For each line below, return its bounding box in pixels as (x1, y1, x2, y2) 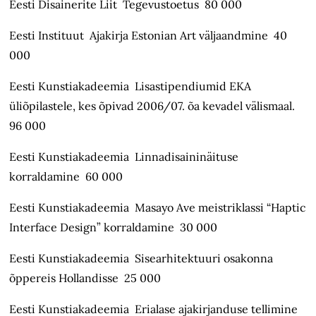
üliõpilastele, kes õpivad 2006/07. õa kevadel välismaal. (9, 99, 301, 114)
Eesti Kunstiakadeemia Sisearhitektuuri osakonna (9, 251, 274, 266)
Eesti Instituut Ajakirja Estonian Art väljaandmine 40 (9, 28, 288, 43)
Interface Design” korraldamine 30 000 (9, 220, 218, 235)
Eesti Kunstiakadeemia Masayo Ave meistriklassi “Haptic (9, 200, 307, 215)
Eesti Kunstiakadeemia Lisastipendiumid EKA (9, 79, 252, 94)
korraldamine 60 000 (9, 169, 123, 184)
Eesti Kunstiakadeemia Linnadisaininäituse (9, 150, 239, 164)
